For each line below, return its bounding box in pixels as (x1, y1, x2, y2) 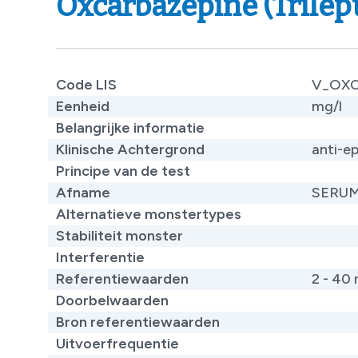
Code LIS (56, 75, 117, 93)
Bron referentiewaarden (56, 312, 220, 331)
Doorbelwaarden (56, 291, 169, 309)
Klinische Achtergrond (56, 140, 205, 158)
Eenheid (56, 97, 109, 115)
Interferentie (56, 248, 145, 266)
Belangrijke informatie (56, 118, 205, 137)
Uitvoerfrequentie (56, 334, 179, 352)
